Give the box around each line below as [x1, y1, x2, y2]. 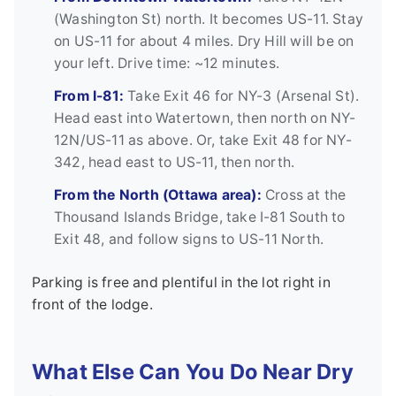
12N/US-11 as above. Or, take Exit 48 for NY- [54, 132, 352, 149]
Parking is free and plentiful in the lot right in [32, 274, 331, 292]
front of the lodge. [32, 296, 153, 314]
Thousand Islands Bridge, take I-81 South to [54, 209, 346, 226]
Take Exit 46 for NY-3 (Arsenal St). [124, 88, 360, 105]
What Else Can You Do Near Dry [32, 359, 354, 385]
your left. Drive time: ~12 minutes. [54, 55, 279, 72]
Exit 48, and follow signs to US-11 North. [54, 231, 324, 248]
